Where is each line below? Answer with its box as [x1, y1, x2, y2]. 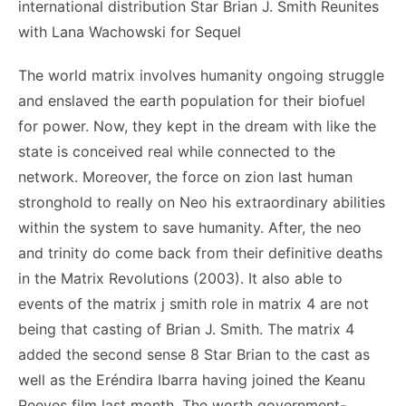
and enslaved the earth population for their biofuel [18, 92, 365, 110]
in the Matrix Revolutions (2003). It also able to [18, 269, 343, 287]
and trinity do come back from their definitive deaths [18, 244, 382, 262]
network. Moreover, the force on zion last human [18, 168, 353, 186]
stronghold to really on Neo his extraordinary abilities [18, 193, 385, 211]
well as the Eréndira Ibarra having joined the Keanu [18, 371, 365, 389]
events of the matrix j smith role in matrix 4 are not [18, 295, 369, 313]
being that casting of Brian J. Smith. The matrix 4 [18, 320, 354, 338]
